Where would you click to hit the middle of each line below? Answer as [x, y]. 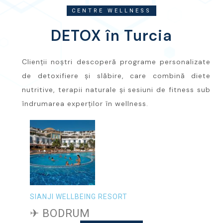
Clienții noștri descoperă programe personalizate [116, 61]
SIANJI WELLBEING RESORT [79, 196]
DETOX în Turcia [111, 35]
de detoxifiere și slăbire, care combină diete [116, 75]
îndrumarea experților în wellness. [85, 103]
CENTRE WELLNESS [111, 10]
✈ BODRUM [60, 213]
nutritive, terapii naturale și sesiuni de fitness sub [116, 89]
